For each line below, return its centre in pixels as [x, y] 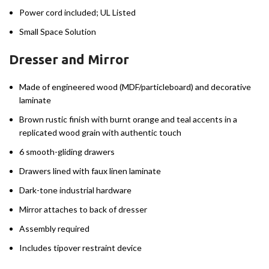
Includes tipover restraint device [80, 248]
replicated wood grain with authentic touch [100, 133]
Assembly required [54, 229]
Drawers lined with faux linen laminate [90, 171]
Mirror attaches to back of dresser [83, 210]
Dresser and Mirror [69, 59]
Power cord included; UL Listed [77, 13]
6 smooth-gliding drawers [67, 152]
